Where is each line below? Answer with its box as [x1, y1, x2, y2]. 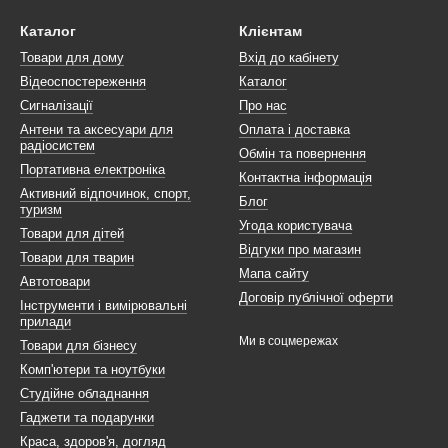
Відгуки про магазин [239, 242, 361, 257]
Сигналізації [20, 98, 93, 113]
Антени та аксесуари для [20, 122, 173, 137]
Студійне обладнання [20, 386, 149, 401]
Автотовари [20, 274, 90, 289]
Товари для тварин [20, 250, 134, 265]
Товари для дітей [20, 226, 124, 241]
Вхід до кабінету [239, 50, 339, 65]
